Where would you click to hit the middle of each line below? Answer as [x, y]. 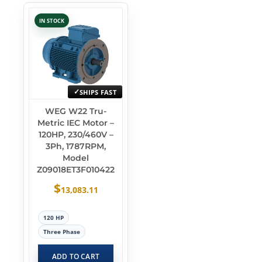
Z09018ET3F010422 [76, 170]
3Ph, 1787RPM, [76, 146]
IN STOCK [52, 20]
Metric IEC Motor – [76, 123]
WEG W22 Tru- [76, 111]
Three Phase [62, 232]
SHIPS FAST [98, 92]
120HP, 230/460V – [76, 135]
